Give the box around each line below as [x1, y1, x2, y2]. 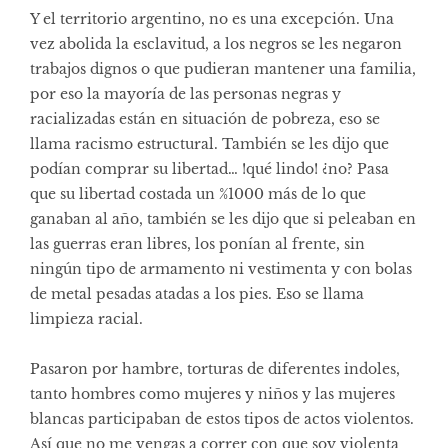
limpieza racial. [30, 309, 147, 328]
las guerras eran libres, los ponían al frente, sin [30, 234, 365, 253]
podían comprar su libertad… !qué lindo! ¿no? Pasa [30, 159, 389, 178]
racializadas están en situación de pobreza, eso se [30, 109, 380, 128]
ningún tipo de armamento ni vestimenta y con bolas [30, 259, 412, 278]
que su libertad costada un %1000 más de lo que [30, 184, 366, 203]
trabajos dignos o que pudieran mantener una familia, [30, 59, 416, 78]
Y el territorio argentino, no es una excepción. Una [30, 9, 394, 28]
